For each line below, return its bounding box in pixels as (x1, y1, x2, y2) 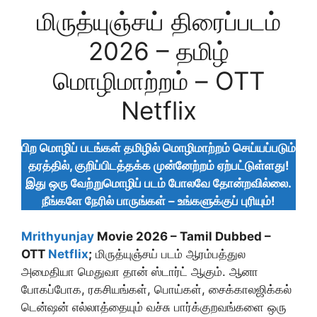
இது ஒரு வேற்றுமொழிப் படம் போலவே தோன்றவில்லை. (25, 175, 292, 190)
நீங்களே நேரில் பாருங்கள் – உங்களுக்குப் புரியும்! (42, 193, 275, 208)
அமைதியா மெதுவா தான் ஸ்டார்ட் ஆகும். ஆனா (21, 265, 258, 279)
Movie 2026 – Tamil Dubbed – (94, 229, 271, 243)
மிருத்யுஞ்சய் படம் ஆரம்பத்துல (92, 247, 246, 261)
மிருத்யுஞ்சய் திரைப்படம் (36, 6, 281, 36)
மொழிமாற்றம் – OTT (52, 65, 265, 96)
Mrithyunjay (21, 229, 94, 243)
